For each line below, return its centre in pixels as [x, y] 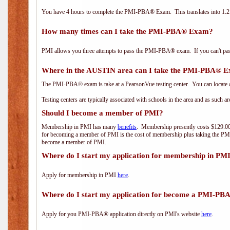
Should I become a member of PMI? [102, 113]
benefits [127, 127]
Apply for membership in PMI [80, 175]
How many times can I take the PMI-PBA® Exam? [127, 31]
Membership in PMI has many [80, 127]
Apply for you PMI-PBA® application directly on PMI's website [121, 214]
